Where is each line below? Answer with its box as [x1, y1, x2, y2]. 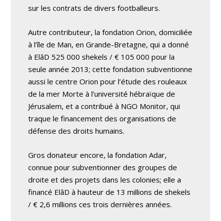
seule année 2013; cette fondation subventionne [28, 64, 193, 74]
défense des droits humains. [28, 125, 125, 136]
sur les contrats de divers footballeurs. [28, 2, 160, 13]
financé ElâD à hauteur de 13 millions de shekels [28, 186, 191, 197]
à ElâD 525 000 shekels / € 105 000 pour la [28, 51, 175, 62]
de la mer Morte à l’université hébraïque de [28, 88, 176, 99]
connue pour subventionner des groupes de [28, 162, 178, 172]
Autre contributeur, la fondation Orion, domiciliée [28, 27, 193, 37]
